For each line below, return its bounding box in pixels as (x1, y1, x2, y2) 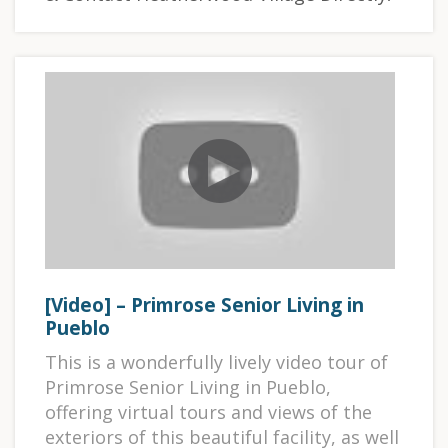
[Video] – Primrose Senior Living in (45, 292, 364, 319)
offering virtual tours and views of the (45, 400, 372, 425)
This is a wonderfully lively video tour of (45, 350, 388, 375)
